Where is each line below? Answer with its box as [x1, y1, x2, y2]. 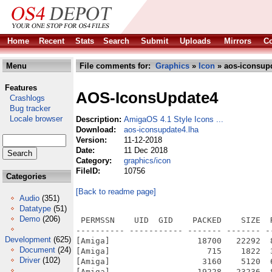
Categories [4, 172, 46, 181]
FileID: [76, 166, 103, 175]
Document [19, 245, 55, 254]
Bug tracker [2, 104, 50, 113]
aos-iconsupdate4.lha [124, 125, 199, 134]
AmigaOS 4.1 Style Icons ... [124, 115, 223, 124]
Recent [39, 36, 64, 46]
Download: [76, 125, 118, 134]
